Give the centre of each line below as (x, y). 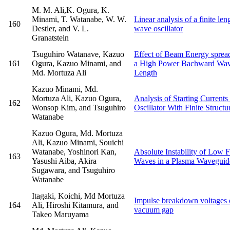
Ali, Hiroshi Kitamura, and (75, 205)
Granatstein (50, 38)
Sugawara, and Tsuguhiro (73, 170)
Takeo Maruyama (60, 215)
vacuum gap (154, 210)
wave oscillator (158, 29)
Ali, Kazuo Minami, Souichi (78, 143)
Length (146, 73)
